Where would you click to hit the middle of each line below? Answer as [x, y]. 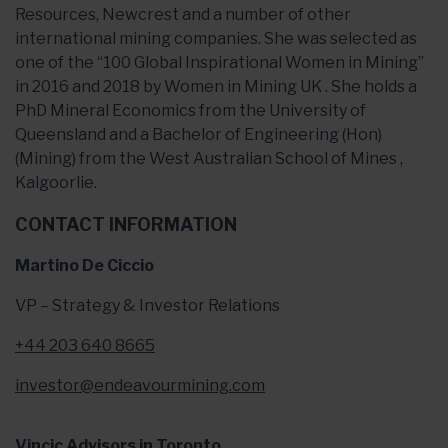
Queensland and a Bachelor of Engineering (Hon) [198, 134]
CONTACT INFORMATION [126, 224]
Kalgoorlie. [56, 182]
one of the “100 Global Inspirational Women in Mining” [219, 62]
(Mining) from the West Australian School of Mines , [209, 158]
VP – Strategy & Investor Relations [147, 305]
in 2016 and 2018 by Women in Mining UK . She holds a [216, 86]
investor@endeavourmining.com [140, 385]
